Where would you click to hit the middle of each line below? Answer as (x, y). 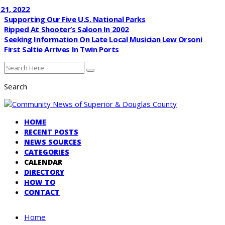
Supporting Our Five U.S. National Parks (75, 19)
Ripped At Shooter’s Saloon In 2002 (67, 29)
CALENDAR (43, 162)
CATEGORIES (47, 152)
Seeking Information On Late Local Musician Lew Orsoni (103, 39)
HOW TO (40, 182)
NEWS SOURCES (53, 142)
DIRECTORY (44, 172)
